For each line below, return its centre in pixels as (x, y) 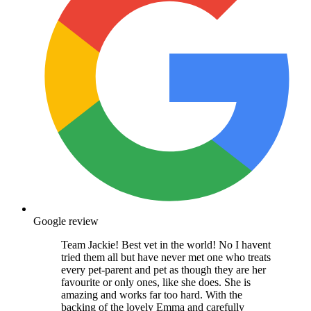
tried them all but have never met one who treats (166, 257)
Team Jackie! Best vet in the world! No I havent (166, 244)
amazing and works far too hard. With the (152, 294)
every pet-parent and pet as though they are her (163, 269)
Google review (66, 221)
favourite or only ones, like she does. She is (156, 282)
